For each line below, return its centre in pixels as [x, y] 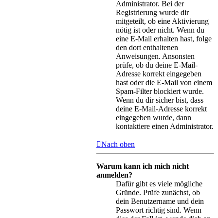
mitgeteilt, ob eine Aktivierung [162, 21]
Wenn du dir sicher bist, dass [160, 100]
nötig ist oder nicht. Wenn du [160, 30]
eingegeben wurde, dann [154, 117]
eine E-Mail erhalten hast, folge [164, 38]
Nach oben [118, 144]
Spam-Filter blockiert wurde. [160, 91]
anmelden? [114, 175]
